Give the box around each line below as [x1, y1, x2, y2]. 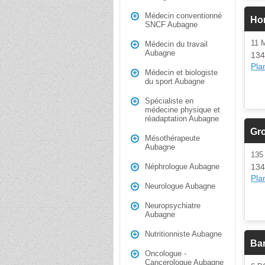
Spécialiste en [145, 96, 193, 105]
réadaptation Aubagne [145, 114, 219, 123]
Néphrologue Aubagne [145, 162, 219, 171]
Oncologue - [145, 249, 186, 258]
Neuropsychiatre [145, 201, 201, 210]
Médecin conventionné [145, 11, 222, 20]
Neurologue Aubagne [145, 182, 215, 190]
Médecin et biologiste [145, 68, 218, 77]
